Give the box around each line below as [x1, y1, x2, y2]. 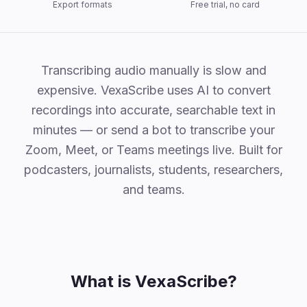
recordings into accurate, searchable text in [32, 103, 275, 117]
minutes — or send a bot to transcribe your [32, 123, 275, 137]
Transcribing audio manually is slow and [40, 63, 267, 77]
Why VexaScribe [16, 61, 102, 75]
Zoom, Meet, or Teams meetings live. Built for [25, 143, 282, 157]
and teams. [122, 182, 185, 197]
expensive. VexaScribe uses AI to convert [36, 83, 271, 97]
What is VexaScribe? [70, 271, 237, 291]
